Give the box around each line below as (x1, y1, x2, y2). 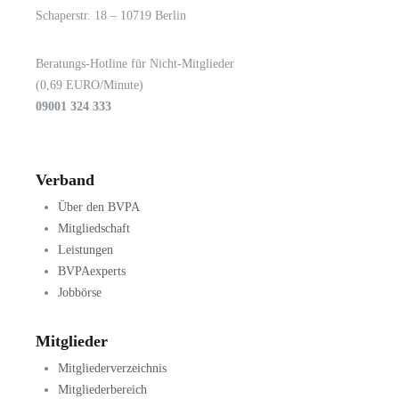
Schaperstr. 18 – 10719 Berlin (36, 9, 186, 23)
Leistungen (58, 243, 113, 257)
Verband (36, 171, 94, 190)
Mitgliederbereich (58, 383, 147, 397)
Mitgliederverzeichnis (58, 362, 167, 376)
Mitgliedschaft (58, 222, 130, 236)
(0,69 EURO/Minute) (36, 78, 143, 93)
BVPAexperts (58, 265, 126, 279)
